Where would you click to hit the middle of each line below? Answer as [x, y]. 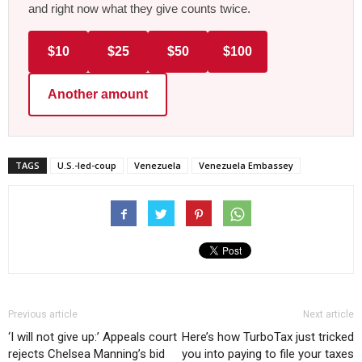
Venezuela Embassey [246, 166]
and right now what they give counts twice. [139, 9]
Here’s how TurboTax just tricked [268, 337]
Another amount [98, 95]
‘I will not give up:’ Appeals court [93, 337]
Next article [328, 315]
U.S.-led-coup [87, 166]
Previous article [43, 315]
